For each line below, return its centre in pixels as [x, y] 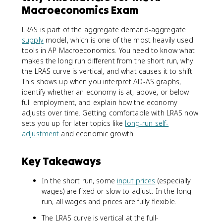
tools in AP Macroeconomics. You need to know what [109, 50]
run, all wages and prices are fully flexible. [109, 201]
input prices [136, 181]
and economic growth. [97, 134]
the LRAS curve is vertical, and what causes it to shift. [108, 71]
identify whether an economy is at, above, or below [106, 92]
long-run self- [147, 123]
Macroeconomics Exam [80, 10]
